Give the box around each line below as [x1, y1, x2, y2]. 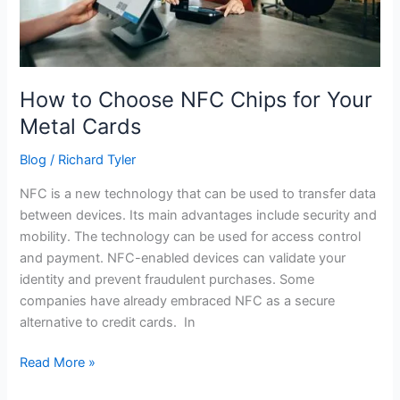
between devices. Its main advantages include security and [20, 206, 378, 223]
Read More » [20, 354, 96, 371]
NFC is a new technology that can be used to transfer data [20, 185, 377, 202]
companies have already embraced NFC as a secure [20, 292, 336, 309]
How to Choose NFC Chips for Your [20, 87, 373, 113]
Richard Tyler [58, 152, 137, 169]
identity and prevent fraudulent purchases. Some [20, 271, 315, 287]
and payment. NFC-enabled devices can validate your [20, 249, 346, 266]
